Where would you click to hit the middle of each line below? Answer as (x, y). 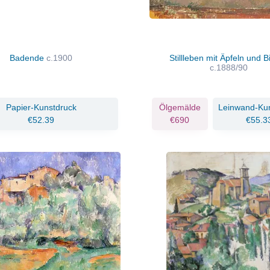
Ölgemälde (180, 107)
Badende (28, 58)
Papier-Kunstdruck (41, 107)
